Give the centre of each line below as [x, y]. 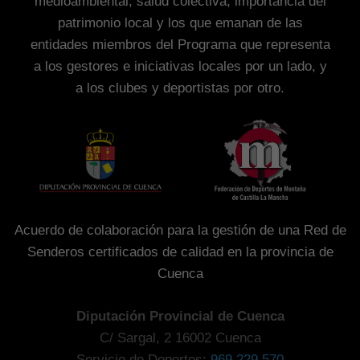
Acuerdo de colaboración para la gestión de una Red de [180, 231]
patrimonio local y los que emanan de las [180, 22]
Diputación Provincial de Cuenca [180, 316]
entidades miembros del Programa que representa [180, 44]
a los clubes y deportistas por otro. [180, 88]
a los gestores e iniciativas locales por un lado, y [180, 66]
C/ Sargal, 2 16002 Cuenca [180, 337]
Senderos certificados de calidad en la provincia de [180, 252]
